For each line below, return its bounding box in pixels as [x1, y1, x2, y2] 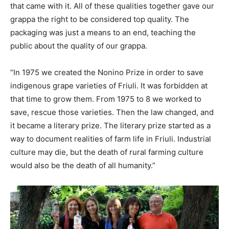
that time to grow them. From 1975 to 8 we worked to [10, 94, 201, 104]
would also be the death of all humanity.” [10, 161, 155, 171]
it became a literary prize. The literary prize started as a [10, 121, 211, 131]
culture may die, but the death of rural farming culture [10, 147, 203, 157]
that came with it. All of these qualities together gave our [10, 1, 214, 11]
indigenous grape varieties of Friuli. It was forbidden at [10, 81, 208, 91]
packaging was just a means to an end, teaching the [10, 28, 196, 38]
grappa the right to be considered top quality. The [10, 14, 189, 25]
